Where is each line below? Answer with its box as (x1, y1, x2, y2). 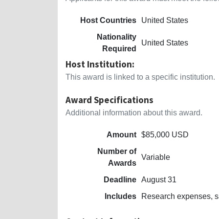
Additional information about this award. (66, 108, 202, 117)
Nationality (97, 32, 136, 41)
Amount (107, 130, 136, 139)
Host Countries (80, 16, 136, 24)
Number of (97, 147, 136, 155)
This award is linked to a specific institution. (66, 72, 215, 81)
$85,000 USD (141, 130, 189, 139)
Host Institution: (66, 58, 134, 70)
